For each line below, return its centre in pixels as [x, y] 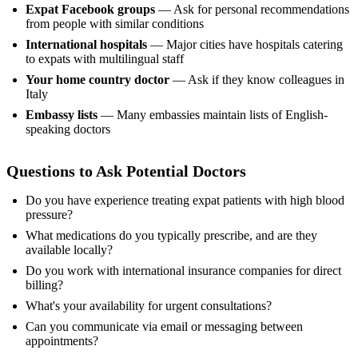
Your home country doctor [97, 80]
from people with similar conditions [115, 24]
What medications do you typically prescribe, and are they [171, 236]
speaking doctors [68, 129]
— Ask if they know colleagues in [257, 80]
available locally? [69, 250]
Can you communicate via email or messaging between [164, 327]
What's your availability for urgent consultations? [149, 306]
